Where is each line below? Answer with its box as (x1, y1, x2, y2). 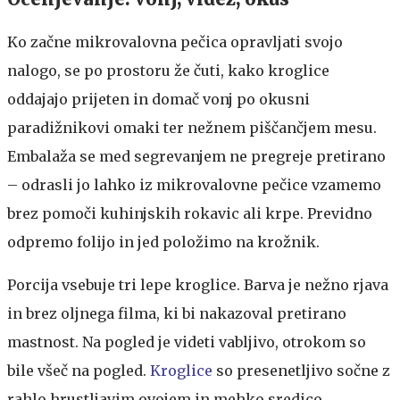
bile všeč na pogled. (7, 362, 150, 380)
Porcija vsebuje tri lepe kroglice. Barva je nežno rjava (7, 276, 388, 295)
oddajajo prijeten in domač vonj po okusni (7, 90, 310, 109)
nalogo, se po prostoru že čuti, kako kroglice (7, 62, 329, 80)
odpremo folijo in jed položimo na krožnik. (7, 233, 320, 252)
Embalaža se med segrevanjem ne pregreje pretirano (7, 147, 386, 166)
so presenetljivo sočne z (212, 362, 390, 380)
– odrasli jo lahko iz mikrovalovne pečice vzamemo (7, 176, 381, 195)
